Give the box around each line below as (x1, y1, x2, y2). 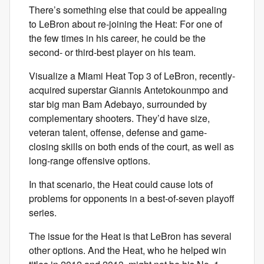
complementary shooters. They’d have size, (29, 111, 210, 125)
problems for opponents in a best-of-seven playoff (29, 192, 235, 205)
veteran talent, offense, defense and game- (29, 126, 207, 139)
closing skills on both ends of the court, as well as (29, 140, 234, 153)
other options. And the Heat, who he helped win (29, 243, 226, 257)
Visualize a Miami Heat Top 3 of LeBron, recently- (29, 69, 235, 82)
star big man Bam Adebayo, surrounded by (29, 97, 207, 111)
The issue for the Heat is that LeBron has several (29, 229, 232, 243)
